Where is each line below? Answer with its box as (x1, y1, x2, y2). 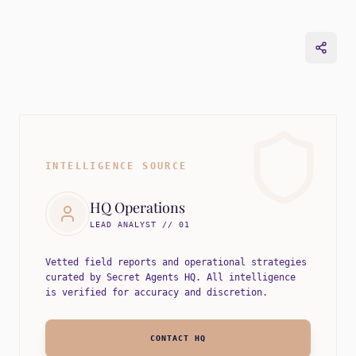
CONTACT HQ (150, 334, 206, 343)
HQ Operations (90, 197, 185, 217)
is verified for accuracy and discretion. (45, 286, 268, 298)
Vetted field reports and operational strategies (45, 256, 307, 268)
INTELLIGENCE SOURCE (45, 160, 188, 172)
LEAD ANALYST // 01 (90, 219, 190, 229)
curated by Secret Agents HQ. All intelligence (45, 271, 296, 283)
